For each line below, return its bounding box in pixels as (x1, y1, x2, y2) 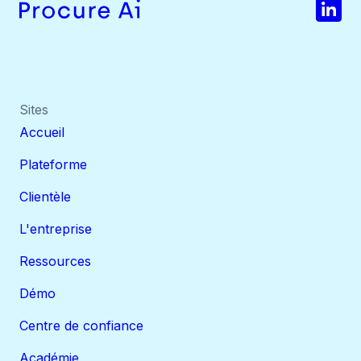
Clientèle (19, 189, 71, 205)
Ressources (19, 253, 91, 270)
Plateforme (19, 156, 87, 173)
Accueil (19, 124, 64, 141)
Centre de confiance (19, 317, 143, 334)
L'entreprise (19, 221, 92, 238)
